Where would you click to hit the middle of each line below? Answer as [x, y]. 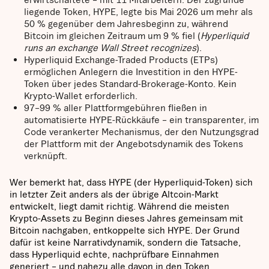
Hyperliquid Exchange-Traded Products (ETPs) [121, 60]
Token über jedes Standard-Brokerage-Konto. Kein [130, 84]
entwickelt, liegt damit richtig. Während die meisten [119, 206]
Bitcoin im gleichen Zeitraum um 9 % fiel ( [112, 36]
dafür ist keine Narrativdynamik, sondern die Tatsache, [125, 242]
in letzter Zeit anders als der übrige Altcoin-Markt [114, 194]
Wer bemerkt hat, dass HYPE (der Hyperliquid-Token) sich [131, 182]
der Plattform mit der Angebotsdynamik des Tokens [134, 144]
